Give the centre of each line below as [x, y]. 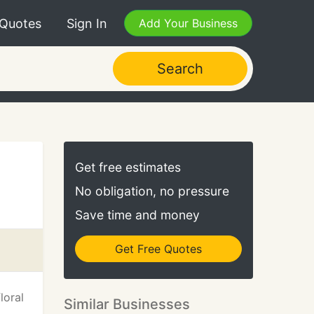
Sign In [87, 23]
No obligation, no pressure [152, 191]
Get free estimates [128, 167]
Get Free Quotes [158, 249]
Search [180, 69]
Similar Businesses [127, 304]
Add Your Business [188, 23]
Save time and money [137, 215]
